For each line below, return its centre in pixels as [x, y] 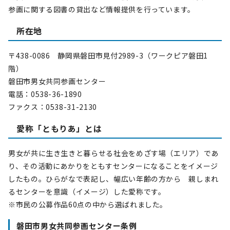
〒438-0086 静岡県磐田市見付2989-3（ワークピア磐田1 [108, 55]
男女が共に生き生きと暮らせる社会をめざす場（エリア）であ [113, 153]
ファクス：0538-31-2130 [53, 107]
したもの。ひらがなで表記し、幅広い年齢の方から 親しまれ [113, 179]
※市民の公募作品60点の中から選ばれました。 [88, 204]
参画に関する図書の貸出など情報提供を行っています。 [102, 9]
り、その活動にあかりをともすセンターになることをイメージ [113, 166]
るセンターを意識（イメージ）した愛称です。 [87, 191]
